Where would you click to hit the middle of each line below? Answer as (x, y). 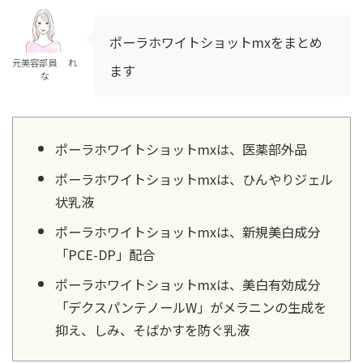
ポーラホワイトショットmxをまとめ (216, 43)
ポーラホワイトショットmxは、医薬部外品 (181, 149)
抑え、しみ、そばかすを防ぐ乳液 (152, 329)
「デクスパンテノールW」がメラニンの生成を (191, 307)
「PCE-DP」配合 (105, 254)
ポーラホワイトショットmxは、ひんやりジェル (194, 179)
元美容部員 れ (45, 63)
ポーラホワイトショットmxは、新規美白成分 (188, 231)
